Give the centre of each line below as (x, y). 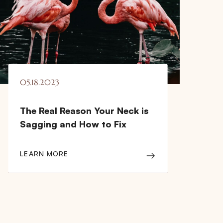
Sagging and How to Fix (73, 124)
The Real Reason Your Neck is (84, 110)
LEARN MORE (44, 153)
